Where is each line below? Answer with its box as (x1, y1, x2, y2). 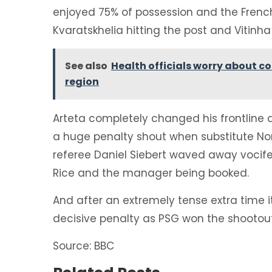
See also (65, 58, 107, 73)
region (65, 74, 99, 89)
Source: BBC (53, 238, 114, 253)
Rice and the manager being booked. (53, 165, 249, 180)
